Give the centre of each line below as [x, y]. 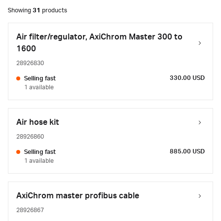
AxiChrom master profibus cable [78, 196]
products [54, 10]
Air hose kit [38, 122]
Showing [20, 10]
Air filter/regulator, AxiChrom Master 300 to [99, 37]
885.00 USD [187, 151]
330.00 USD [187, 78]
